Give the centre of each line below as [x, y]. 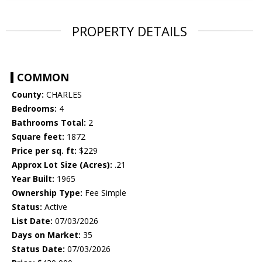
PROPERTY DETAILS [130, 31]
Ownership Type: [47, 193]
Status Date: [38, 249]
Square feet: [38, 137]
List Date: [32, 221]
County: [28, 95]
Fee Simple [104, 193]
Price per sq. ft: [44, 151]
